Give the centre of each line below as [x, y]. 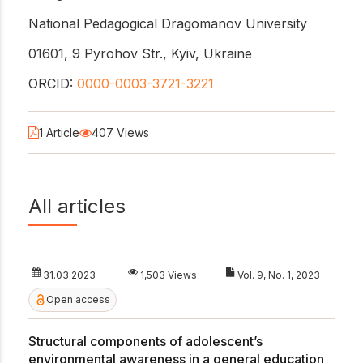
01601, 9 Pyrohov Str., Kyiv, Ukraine [140, 53]
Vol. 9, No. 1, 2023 [279, 275]
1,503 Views [169, 275]
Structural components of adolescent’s [145, 341]
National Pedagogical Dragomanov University [168, 23]
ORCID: [53, 83]
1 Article [59, 132]
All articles [77, 207]
